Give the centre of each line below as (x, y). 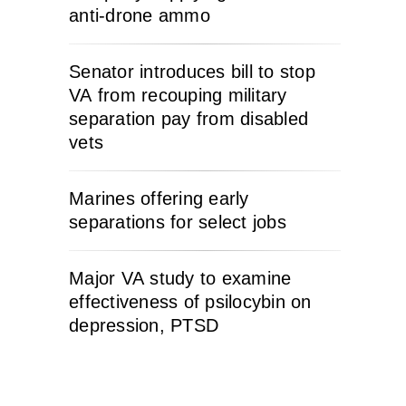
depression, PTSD (144, 325)
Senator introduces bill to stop (192, 72)
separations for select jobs (178, 222)
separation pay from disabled (188, 119)
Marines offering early (159, 198)
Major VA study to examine (180, 278)
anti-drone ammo (140, 15)
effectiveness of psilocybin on (190, 302)
